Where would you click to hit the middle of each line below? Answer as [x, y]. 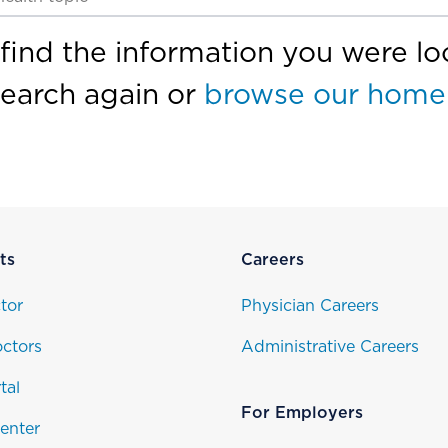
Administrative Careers [329, 347]
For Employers [301, 413]
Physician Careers [309, 306]
